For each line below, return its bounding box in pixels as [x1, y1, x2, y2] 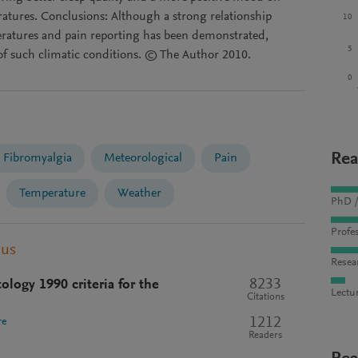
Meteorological [104, 152, 182, 165]
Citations [246, 292, 284, 302]
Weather [117, 187, 161, 200]
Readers [249, 331, 282, 340]
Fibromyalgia [3, 152, 72, 165]
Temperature [19, 187, 86, 200]
